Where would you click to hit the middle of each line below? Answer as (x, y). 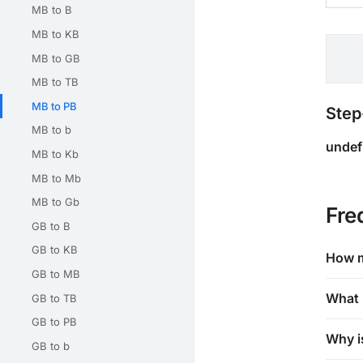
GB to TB (54, 298)
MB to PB (54, 106)
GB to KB (55, 250)
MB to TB (55, 82)
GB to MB (56, 274)
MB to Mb (56, 178)
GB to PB (54, 322)
